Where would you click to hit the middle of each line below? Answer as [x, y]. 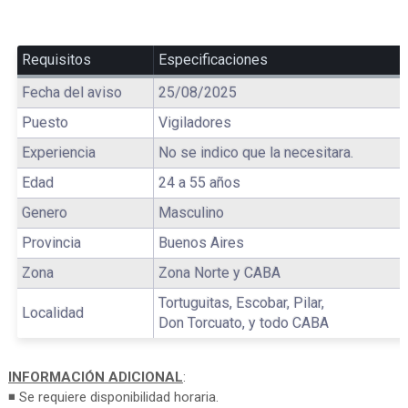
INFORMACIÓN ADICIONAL [95, 377]
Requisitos [56, 59]
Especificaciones [213, 59]
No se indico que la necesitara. [255, 152]
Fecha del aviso [71, 92]
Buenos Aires [201, 242]
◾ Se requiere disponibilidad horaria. [113, 397]
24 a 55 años [199, 182]
